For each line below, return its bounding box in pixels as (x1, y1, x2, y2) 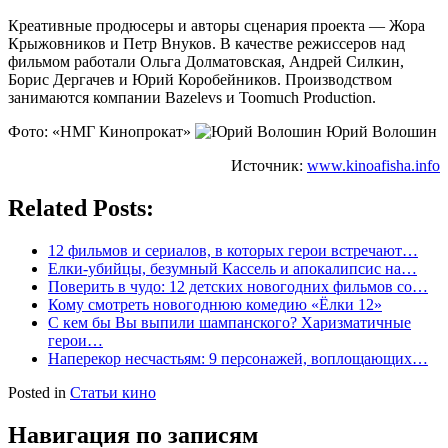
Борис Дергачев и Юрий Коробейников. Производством (8, 70, 392, 88)
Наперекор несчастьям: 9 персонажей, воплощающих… (48, 349, 428, 367)
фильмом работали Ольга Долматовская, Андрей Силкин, (8, 52, 404, 70)
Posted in (8, 383, 70, 401)
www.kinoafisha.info (307, 156, 440, 174)
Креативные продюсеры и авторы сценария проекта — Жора (8, 16, 425, 34)
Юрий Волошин (322, 122, 437, 140)
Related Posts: (8, 194, 154, 221)
